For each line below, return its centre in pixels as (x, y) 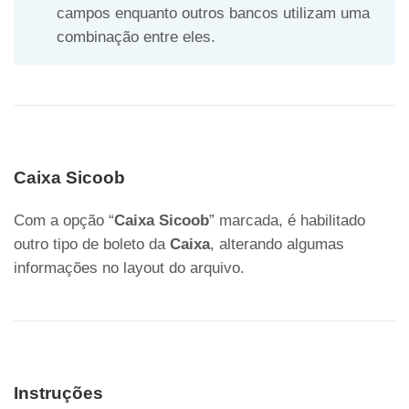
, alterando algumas (277, 245)
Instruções (58, 393)
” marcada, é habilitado (287, 221)
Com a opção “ (64, 221)
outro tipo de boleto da (92, 245)
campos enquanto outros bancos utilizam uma (213, 14)
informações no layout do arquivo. (129, 268)
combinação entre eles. (136, 37)
